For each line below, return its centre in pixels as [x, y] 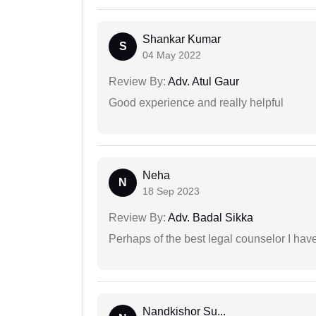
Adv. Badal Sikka [209, 218]
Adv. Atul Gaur [202, 82]
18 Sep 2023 [171, 192]
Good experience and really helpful [196, 103]
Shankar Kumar [182, 39]
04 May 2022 [172, 55]
